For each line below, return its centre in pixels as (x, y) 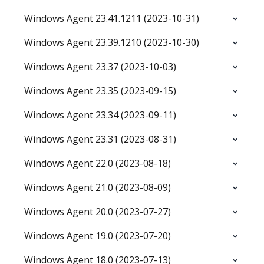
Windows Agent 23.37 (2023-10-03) (100, 67)
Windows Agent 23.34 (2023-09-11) (100, 115)
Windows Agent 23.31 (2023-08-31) (100, 139)
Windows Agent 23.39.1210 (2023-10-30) (112, 42)
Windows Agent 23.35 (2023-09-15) (100, 91)
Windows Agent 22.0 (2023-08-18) (98, 163)
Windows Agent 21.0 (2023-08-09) (98, 187)
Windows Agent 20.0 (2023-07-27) (98, 212)
